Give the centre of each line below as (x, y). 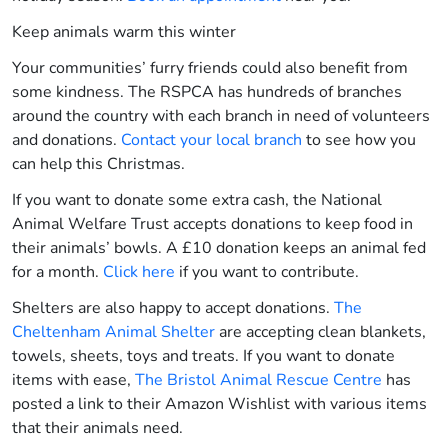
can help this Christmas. (100, 164)
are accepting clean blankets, (320, 332)
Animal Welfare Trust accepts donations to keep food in (212, 224)
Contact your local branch (211, 140)
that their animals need (95, 428)
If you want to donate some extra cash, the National (197, 200)
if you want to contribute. (269, 272)
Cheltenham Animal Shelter (113, 332)
